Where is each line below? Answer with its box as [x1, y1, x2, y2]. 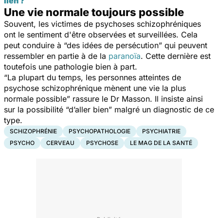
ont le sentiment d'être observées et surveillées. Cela [4, 29, 198, 39]
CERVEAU [46, 139, 74, 146]
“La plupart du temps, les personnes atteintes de [4, 72, 181, 82]
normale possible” [4, 93, 73, 104]
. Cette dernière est [141, 51, 211, 61]
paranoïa [109, 51, 141, 61]
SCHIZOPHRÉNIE [10, 127, 57, 135]
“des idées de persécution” [64, 40, 162, 50]
